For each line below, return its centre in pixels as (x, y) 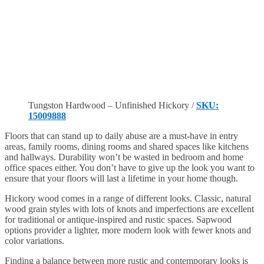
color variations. (34, 240)
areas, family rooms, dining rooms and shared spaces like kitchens (127, 146)
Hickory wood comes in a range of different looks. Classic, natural (128, 198)
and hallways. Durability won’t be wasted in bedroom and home (124, 157)
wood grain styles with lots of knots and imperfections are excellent (129, 209)
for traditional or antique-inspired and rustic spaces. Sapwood (118, 219)
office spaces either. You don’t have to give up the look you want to (130, 167)
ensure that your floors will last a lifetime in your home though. (121, 178)
